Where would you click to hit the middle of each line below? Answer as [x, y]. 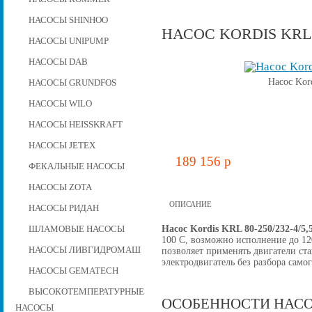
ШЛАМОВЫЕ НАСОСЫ [76, 229]
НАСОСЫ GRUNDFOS [72, 83]
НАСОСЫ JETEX [62, 145]
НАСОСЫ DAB [58, 62]
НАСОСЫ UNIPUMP [68, 41]
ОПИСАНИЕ [190, 204]
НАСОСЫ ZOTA [60, 187]
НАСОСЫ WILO [60, 103]
